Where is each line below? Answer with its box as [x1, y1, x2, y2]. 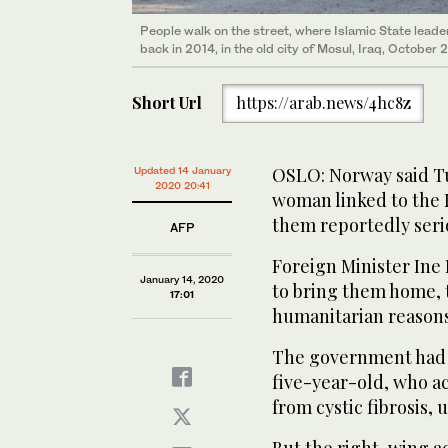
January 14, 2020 [140, 273, 224, 285]
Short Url [132, 92, 202, 114]
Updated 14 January [133, 164, 231, 176]
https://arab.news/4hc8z [235, 92, 411, 114]
